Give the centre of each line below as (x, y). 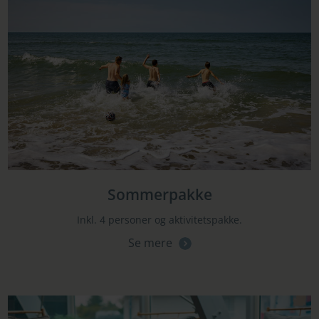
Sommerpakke (159, 195)
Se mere (151, 243)
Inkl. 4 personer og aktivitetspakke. (159, 220)
